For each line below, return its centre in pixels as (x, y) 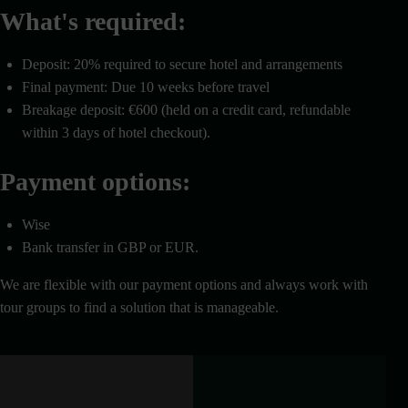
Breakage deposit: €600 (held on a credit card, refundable (186, 109)
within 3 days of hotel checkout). (116, 132)
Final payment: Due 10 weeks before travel (146, 87)
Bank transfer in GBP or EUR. (110, 247)
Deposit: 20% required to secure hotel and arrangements (182, 64)
